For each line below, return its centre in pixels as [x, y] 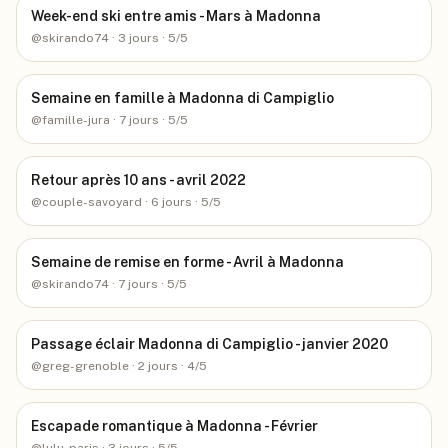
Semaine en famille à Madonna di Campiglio [182, 98]
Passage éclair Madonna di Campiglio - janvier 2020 [209, 344]
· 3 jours [134, 38]
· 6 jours [167, 202]
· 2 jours [153, 366]
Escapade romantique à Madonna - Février [174, 426]
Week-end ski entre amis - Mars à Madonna [176, 16]
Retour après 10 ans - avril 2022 [138, 180]
